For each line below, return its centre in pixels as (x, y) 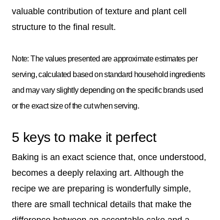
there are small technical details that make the (102, 204)
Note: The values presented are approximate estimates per (105, 58)
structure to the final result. (64, 27)
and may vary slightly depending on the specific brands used (108, 90)
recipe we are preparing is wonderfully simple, (101, 188)
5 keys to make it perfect (84, 137)
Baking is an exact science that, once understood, (109, 157)
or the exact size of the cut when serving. (76, 106)
